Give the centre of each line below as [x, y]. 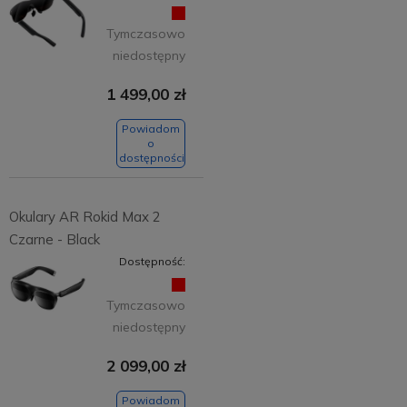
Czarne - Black [54, 239]
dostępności [152, 158]
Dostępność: [152, 261]
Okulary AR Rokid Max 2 [84, 216]
